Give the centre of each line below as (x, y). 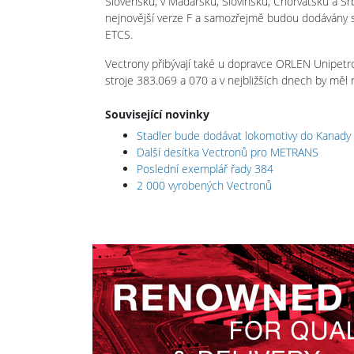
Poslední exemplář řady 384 (205, 168)
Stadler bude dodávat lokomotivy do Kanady (244, 135)
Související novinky (157, 114)
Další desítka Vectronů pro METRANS (228, 152)
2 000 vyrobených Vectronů (204, 185)
